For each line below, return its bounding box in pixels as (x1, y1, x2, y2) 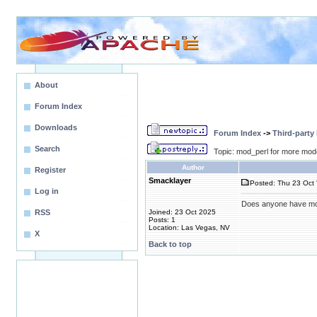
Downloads (35, 123, 77, 132)
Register (35, 166, 66, 174)
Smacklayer (149, 176, 191, 185)
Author (181, 163, 204, 171)
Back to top (149, 240, 192, 248)
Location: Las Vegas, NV (149, 224, 230, 231)
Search (35, 144, 60, 153)
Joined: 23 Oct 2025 (149, 208, 216, 216)
